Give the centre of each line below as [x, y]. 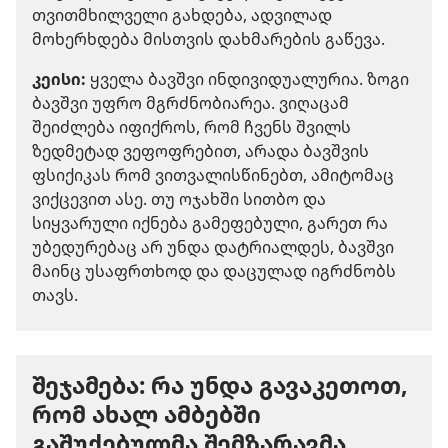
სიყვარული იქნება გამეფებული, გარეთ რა [210, 222]
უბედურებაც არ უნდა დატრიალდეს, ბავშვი [213, 246]
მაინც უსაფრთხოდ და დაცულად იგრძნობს [214, 270]
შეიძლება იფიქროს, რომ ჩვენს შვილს [191, 126]
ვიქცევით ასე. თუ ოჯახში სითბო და [179, 198]
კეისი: [59, 78]
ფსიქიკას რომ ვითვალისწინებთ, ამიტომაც [213, 174]
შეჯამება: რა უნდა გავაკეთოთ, [220, 384]
